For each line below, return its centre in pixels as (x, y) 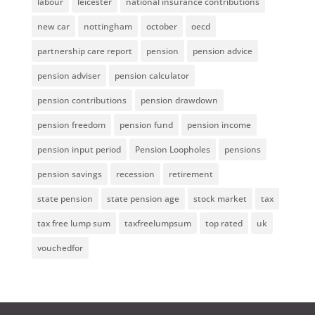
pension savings (69, 174)
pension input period (79, 150)
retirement (191, 174)
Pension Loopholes (172, 150)
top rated (224, 224)
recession (135, 174)
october (161, 27)
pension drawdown (179, 101)
